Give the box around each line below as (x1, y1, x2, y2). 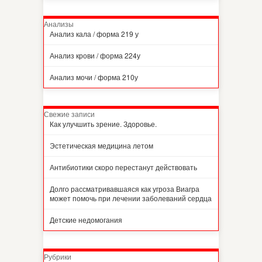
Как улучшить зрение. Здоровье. (50, 119, 157, 129)
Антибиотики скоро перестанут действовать (50, 162, 197, 172)
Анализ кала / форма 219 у (50, 29, 139, 39)
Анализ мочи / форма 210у (50, 72, 138, 82)
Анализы (44, 19, 74, 29)
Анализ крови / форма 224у (50, 50, 140, 60)
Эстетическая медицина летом (50, 140, 153, 150)
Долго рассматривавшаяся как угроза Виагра (50, 184, 199, 194)
